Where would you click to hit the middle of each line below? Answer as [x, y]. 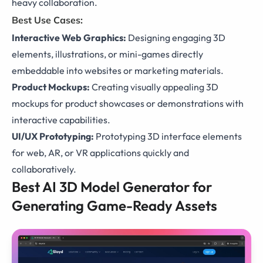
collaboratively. [44, 169]
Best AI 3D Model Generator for [112, 187]
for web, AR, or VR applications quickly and [100, 153]
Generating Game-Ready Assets [114, 206]
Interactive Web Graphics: [69, 38]
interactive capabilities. [61, 120]
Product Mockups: [51, 87]
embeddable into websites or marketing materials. [118, 71]
